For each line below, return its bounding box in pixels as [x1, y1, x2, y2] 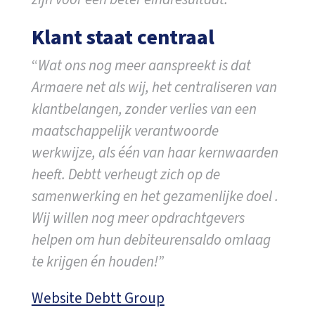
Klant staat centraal [31, 22, 214, 53]
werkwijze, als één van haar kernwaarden [31, 141, 278, 163]
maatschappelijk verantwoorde [31, 120, 219, 141]
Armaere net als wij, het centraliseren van [31, 76, 277, 98]
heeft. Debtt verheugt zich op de [31, 163, 220, 185]
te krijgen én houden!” [31, 250, 164, 272]
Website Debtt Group [31, 287, 165, 309]
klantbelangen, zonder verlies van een [31, 98, 257, 120]
